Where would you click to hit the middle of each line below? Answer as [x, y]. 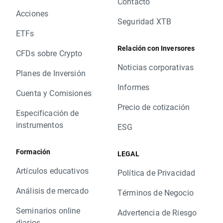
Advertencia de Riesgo [157, 213]
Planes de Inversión [51, 73]
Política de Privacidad [157, 173]
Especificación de [48, 113]
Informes [134, 87]
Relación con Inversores [156, 48]
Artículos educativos [52, 171]
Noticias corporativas [156, 67]
